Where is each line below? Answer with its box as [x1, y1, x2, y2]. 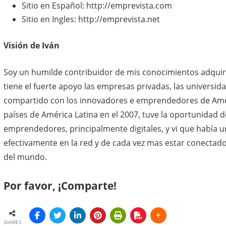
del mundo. [3, 151, 47, 162]
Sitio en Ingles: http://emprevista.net [21, 14, 160, 25]
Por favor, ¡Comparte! [3, 179, 117, 193]
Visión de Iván [3, 40, 60, 51]
